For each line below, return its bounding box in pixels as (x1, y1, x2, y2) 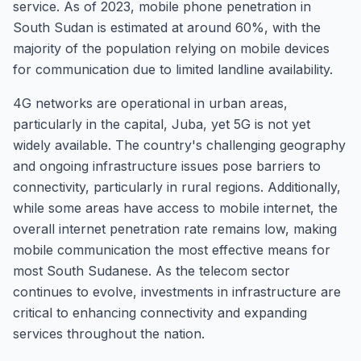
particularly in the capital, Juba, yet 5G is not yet (13, 116, 310, 132)
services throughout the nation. (13, 326, 205, 342)
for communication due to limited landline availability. (13, 61, 333, 77)
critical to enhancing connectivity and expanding (13, 305, 307, 321)
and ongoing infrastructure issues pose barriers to (13, 158, 321, 174)
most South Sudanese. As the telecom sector (13, 263, 290, 279)
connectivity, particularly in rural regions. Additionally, (13, 179, 341, 195)
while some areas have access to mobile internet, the (13, 200, 338, 216)
